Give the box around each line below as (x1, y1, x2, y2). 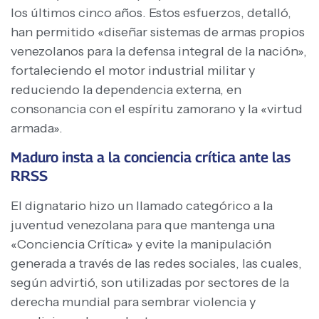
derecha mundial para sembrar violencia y (11, 293, 256, 310)
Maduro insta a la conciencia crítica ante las (11, 148, 291, 166)
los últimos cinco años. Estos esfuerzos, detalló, (11, 4, 291, 21)
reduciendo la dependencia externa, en (11, 81, 241, 98)
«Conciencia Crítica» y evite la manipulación (11, 236, 271, 252)
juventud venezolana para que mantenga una (11, 216, 275, 233)
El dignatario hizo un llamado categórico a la (11, 197, 273, 214)
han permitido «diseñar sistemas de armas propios (11, 23, 305, 40)
